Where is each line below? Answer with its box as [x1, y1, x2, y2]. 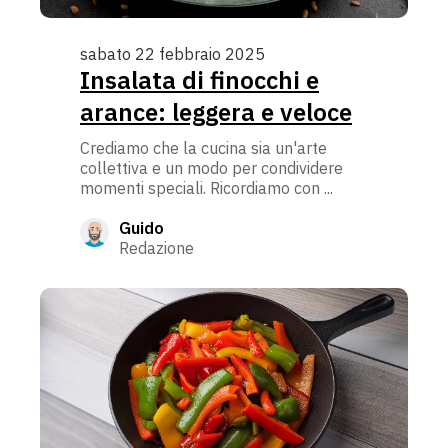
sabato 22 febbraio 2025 [80, 44, 265, 65]
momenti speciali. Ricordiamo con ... [80, 178, 333, 199]
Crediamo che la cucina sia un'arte [80, 138, 327, 159]
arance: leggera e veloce [80, 96, 352, 129]
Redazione [118, 238, 194, 259]
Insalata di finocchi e [80, 64, 319, 97]
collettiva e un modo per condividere [80, 158, 343, 179]
